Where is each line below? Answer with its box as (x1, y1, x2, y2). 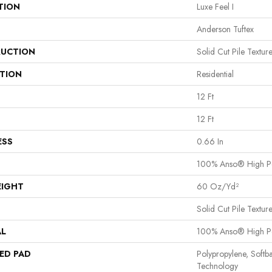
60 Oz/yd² (197, 180, 239, 192)
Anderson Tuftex (197, 22, 254, 35)
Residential (197, 67, 234, 80)
